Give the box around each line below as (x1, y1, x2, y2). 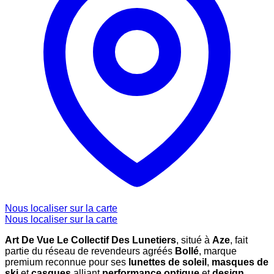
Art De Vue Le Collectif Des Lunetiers (5, 235, 176, 246)
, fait (230, 235, 248, 246)
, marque (199, 246, 237, 257)
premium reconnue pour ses (5, 257, 128, 268)
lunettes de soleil (128, 257, 207, 268)
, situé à (176, 235, 212, 246)
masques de (212, 257, 268, 268)
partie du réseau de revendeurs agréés (5, 246, 175, 257)
